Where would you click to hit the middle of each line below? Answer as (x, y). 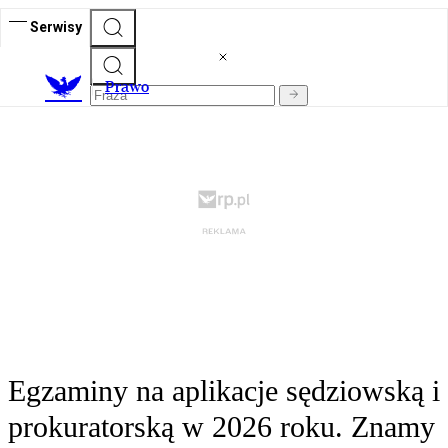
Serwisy (56, 26)
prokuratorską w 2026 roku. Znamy (221, 427)
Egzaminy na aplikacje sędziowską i (224, 391)
